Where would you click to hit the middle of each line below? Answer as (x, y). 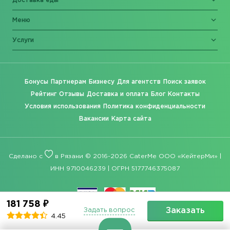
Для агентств (139, 82)
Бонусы (36, 82)
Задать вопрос (110, 210)
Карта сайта (131, 119)
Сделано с (27, 156)
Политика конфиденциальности (154, 106)
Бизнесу (101, 82)
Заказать (186, 210)
